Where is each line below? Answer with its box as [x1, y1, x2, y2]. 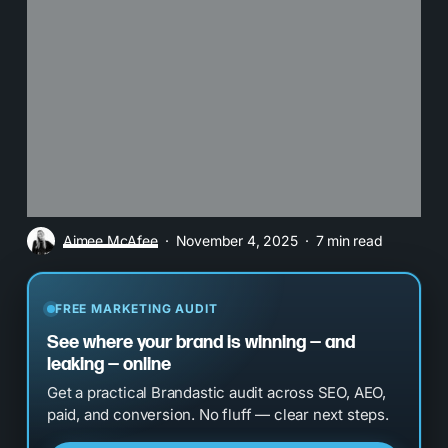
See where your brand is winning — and [46, 331, 355, 353]
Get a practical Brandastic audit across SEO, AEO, [46, 382, 387, 402]
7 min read [315, 231, 383, 249]
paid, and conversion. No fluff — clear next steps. [46, 404, 389, 424]
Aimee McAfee [62, 231, 158, 249]
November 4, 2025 [175, 231, 298, 249]
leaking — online [46, 353, 171, 375]
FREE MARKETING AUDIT [54, 300, 218, 316]
